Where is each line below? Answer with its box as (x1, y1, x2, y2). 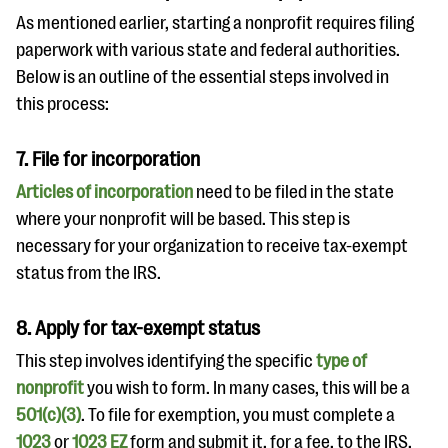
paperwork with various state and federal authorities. (16, 40, 400, 60)
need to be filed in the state (193, 182, 394, 202)
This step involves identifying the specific (16, 351, 313, 371)
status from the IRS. (16, 263, 167, 283)
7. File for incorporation (16, 148, 200, 171)
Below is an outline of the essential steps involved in (16, 67, 389, 87)
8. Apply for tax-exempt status (16, 317, 260, 340)
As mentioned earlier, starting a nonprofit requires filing (16, 13, 414, 33)
